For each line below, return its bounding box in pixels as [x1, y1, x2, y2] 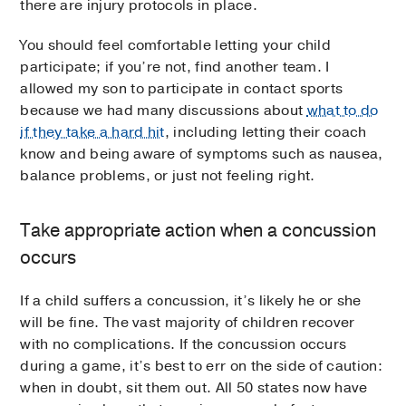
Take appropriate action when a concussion [20, 218, 377, 244]
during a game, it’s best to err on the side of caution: [20, 356, 382, 377]
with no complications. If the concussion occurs [20, 334, 347, 355]
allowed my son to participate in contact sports [20, 79, 343, 100]
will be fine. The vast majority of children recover [20, 313, 355, 333]
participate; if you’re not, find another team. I [20, 57, 330, 78]
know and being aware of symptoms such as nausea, [20, 144, 383, 165]
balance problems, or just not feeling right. [20, 166, 315, 187]
